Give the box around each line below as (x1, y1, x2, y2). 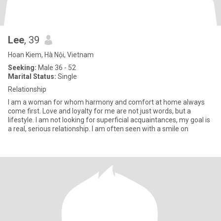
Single (56, 73, 77, 80)
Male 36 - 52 (37, 64, 76, 72)
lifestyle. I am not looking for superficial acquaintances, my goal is (8, 116, 210, 124)
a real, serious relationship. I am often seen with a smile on (8, 125, 188, 133)
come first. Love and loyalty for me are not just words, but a (8, 107, 191, 115)
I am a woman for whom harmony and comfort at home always (8, 98, 205, 106)
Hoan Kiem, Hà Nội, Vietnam (8, 51, 94, 59)
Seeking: (8, 64, 37, 72)
